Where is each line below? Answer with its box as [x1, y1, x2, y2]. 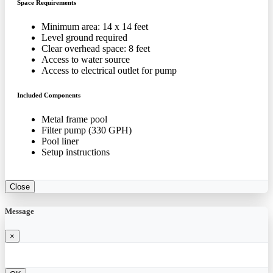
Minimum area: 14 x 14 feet [41, 21, 148, 32]
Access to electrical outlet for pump [41, 65, 177, 76]
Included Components [17, 91, 80, 99]
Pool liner [41, 135, 79, 146]
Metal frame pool [41, 113, 107, 124]
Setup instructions [41, 146, 110, 157]
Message [5, 207, 34, 216]
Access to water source [41, 54, 130, 65]
